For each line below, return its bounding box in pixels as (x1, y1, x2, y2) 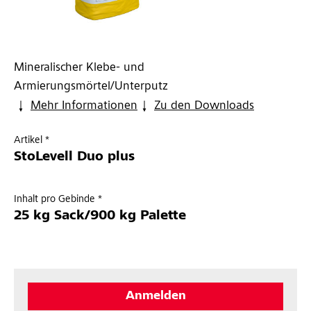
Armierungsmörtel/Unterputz (14, 81, 168, 94)
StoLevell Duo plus (14, 151, 135, 165)
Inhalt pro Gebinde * (14, 194, 102, 205)
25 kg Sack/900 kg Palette (14, 210, 186, 224)
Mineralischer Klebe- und (14, 62, 144, 75)
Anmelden (125, 290, 186, 303)
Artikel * (14, 135, 49, 146)
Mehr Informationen (31, 100, 137, 113)
